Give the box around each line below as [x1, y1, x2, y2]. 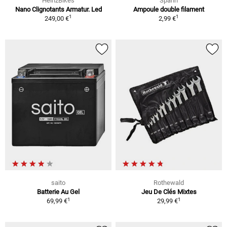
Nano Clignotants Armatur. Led [15, 5, 102, 13]
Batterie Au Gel [37, 188, 80, 196]
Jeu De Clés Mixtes [141, 188, 197, 196]
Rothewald [154, 179, 184, 187]
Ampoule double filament [133, 5, 204, 13]
